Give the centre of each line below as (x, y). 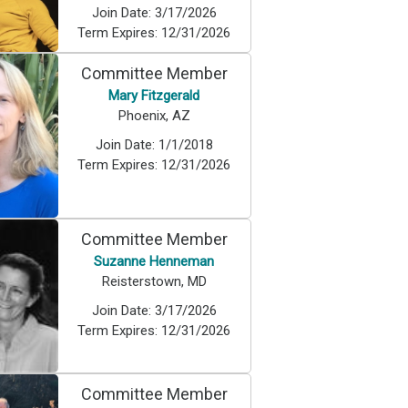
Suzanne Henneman (154, 262)
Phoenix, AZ (154, 116)
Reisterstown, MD (154, 282)
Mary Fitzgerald (154, 96)
